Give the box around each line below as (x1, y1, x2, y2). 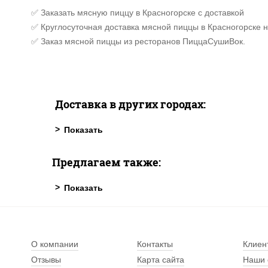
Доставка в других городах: (55, 97, 206, 111)
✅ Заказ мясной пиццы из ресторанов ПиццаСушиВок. (31, 36, 245, 46)
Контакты (137, 239, 173, 249)
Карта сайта (137, 255, 185, 264)
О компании (31, 239, 78, 249)
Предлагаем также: (52, 155, 161, 169)
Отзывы (31, 255, 61, 264)
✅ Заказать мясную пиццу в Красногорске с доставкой (31, 8, 244, 17)
